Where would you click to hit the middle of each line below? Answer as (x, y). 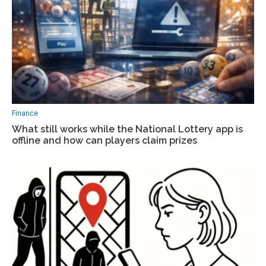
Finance (25, 113)
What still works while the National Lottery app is (127, 129)
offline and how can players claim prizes (104, 140)
